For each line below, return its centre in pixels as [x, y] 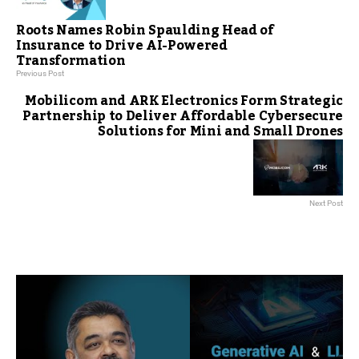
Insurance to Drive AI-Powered [122, 46]
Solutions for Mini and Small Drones [220, 132]
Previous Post [40, 74]
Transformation [71, 61]
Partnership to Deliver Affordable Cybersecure [183, 117]
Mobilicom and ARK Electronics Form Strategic [184, 101]
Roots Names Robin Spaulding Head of [145, 31]
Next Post [326, 204]
